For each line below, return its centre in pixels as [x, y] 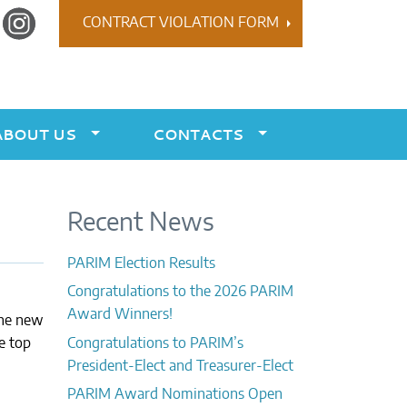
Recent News [140, 223]
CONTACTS [199, 134]
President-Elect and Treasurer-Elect [180, 366]
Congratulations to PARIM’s [155, 343]
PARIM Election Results [141, 263]
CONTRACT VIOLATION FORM [181, 23]
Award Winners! [119, 315]
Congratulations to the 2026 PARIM [180, 292]
